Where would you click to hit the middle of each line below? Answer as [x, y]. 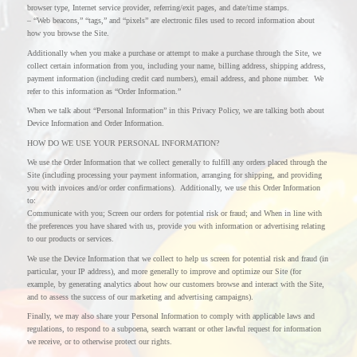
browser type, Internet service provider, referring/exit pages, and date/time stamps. [158, 8]
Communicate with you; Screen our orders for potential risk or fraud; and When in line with [174, 213]
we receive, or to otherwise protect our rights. [99, 341]
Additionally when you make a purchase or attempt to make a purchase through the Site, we [174, 53]
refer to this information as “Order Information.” [104, 91]
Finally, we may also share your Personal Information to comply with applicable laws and [171, 316]
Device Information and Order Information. [95, 123]
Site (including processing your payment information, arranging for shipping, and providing [174, 175]
